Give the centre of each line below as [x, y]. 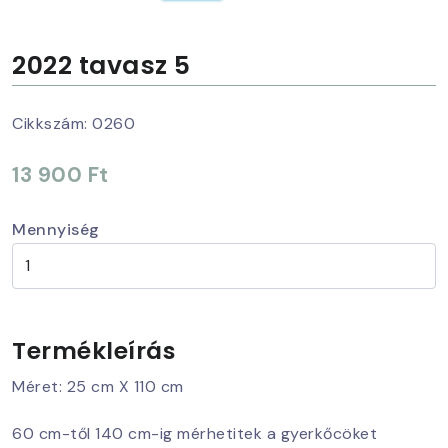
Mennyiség [56, 229]
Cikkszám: [50, 123]
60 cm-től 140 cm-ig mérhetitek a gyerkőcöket [194, 433]
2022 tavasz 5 [101, 65]
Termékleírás [93, 350]
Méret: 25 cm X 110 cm [98, 386]
